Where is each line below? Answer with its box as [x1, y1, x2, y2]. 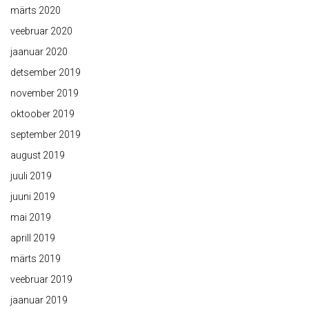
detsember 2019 [10, 67, 81, 79]
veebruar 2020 [10, 26, 72, 37]
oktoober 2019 [10, 108, 74, 120]
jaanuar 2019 [10, 295, 68, 306]
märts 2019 [10, 253, 61, 265]
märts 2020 [10, 5, 61, 17]
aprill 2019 [10, 232, 55, 244]
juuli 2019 [10, 170, 52, 182]
